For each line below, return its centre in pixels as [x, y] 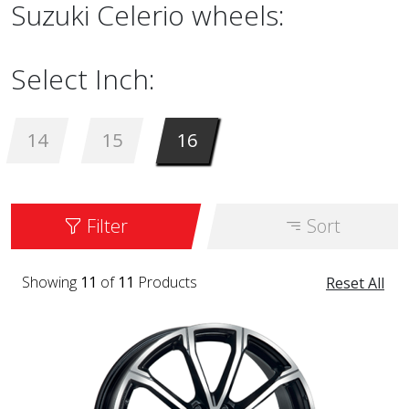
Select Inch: [83, 79]
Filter [105, 226]
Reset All [355, 283]
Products [166, 282]
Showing [51, 282]
